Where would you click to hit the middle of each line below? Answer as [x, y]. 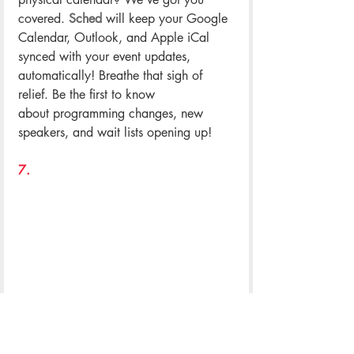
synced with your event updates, [106, 56]
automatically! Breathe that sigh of [112, 75]
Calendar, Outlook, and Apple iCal [116, 37]
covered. [43, 18]
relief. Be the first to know [88, 94]
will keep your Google [167, 18]
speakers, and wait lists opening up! [115, 132]
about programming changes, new [113, 113]
